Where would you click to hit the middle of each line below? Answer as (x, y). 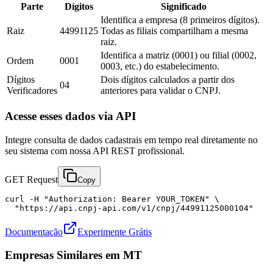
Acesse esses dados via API (70, 116)
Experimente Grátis (115, 232)
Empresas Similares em (62, 255)
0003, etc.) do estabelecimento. (160, 66)
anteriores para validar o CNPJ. (161, 91)
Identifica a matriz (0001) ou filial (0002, (179, 55)
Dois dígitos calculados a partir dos (168, 80)
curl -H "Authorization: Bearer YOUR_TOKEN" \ (112, 199)
